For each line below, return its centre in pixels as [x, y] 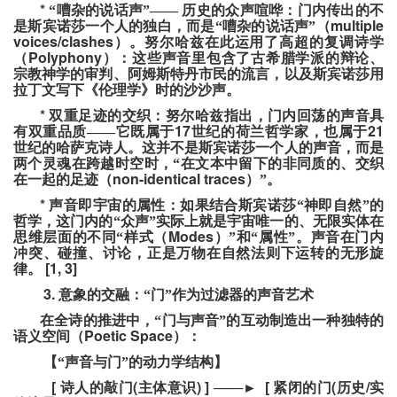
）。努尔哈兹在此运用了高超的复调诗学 [249, 43]
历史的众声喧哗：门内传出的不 [283, 11]
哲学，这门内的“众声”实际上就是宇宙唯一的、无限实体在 [198, 222]
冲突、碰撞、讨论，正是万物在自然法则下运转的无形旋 [198, 253]
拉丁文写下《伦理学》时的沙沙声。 [127, 90]
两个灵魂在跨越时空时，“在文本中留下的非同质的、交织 [198, 164]
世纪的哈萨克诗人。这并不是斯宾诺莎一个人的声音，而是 [198, 148]
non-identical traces [179, 179]
